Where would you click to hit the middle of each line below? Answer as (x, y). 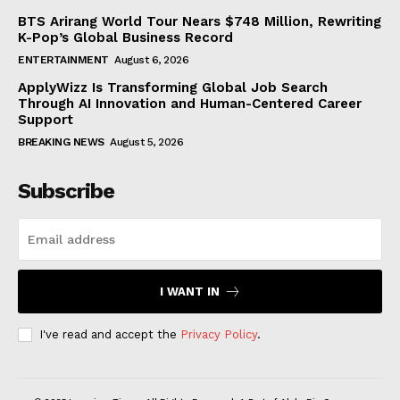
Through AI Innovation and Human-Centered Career (190, 103)
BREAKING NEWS (61, 142)
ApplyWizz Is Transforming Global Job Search (173, 87)
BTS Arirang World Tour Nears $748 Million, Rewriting (200, 21)
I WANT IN (189, 291)
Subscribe (66, 191)
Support (46, 119)
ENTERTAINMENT (63, 59)
